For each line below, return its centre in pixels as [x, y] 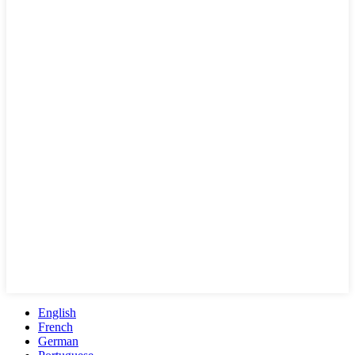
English [57, 312]
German [58, 341]
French [55, 326]
